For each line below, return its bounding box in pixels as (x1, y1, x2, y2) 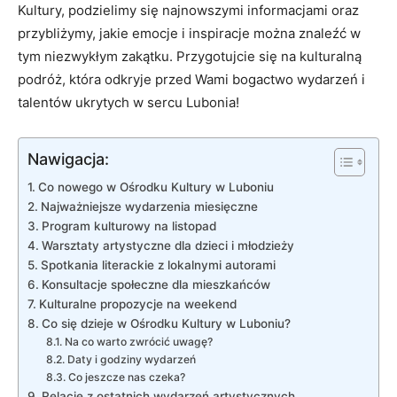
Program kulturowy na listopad (41, 218, 216, 233)
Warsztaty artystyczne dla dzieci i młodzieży (41, 237, 294, 253)
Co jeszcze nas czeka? (67, 370, 185, 384)
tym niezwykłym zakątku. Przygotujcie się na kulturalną (18, 47, 362, 65)
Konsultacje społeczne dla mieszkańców (41, 276, 270, 292)
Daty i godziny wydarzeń (66, 352, 196, 366)
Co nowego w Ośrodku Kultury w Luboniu (37, 179, 274, 194)
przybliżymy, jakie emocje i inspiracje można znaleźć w (18, 24, 361, 42)
